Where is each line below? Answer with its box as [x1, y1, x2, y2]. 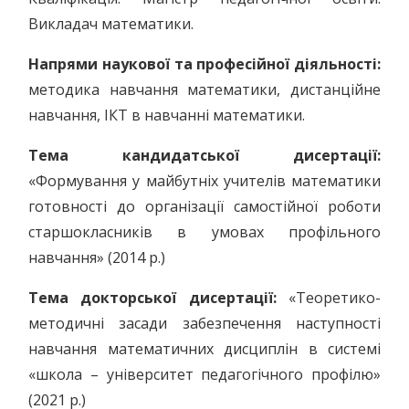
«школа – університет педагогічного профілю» [28, 364, 381, 384]
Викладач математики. [28, 14, 194, 34]
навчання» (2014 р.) [28, 247, 165, 267]
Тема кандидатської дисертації [28, 145, 377, 165]
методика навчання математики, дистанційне [28, 79, 381, 100]
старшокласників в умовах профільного [28, 222, 381, 242]
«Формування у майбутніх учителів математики [28, 171, 381, 191]
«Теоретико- [288, 288, 382, 308]
